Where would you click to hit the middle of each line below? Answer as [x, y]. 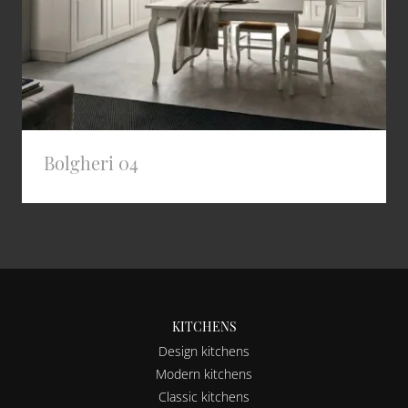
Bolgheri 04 [91, 163]
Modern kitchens [204, 374]
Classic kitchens [204, 397]
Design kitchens [204, 351]
